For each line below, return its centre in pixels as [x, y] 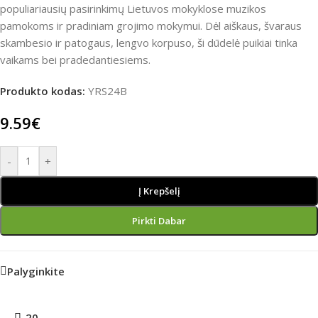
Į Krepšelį [159, 191]
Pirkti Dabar [159, 221]
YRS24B [108, 91]
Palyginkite [36, 271]
